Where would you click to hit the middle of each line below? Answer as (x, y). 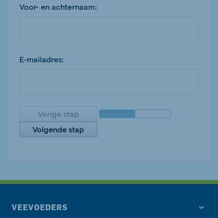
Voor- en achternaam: (58, 7)
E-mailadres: (42, 59)
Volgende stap (58, 129)
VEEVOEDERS (40, 208)
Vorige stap (58, 114)
